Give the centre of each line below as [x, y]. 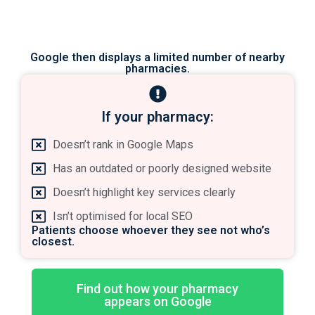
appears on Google [157, 301]
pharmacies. [157, 68]
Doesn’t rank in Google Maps [123, 144]
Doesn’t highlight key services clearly [144, 192]
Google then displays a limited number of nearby [157, 57]
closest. [53, 241]
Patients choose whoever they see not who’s [151, 230]
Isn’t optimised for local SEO [123, 216]
